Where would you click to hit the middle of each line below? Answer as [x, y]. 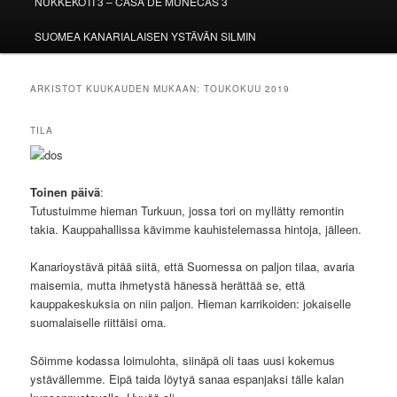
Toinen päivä [66, 192]
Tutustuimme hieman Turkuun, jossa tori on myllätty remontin [187, 211]
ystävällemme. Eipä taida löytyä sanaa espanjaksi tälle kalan [187, 378]
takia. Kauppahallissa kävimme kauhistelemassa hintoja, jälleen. [196, 230]
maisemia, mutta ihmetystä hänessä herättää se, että [168, 285]
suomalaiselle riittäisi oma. [99, 323]
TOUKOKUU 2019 [247, 88]
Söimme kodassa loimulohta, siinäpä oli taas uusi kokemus [183, 360]
